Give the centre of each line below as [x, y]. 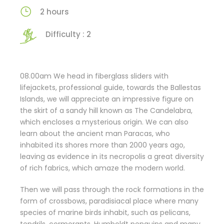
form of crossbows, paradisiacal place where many [109, 201]
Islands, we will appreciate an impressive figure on [107, 99]
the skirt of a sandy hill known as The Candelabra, [106, 111]
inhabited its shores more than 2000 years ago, [102, 145]
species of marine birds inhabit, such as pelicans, [105, 213]
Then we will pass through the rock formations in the [112, 190]
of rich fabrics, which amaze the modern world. [102, 168]
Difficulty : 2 [68, 34]
